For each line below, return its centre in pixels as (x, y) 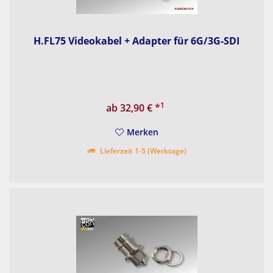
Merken (142, 132)
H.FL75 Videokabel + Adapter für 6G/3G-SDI (137, 41)
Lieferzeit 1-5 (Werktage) (142, 151)
